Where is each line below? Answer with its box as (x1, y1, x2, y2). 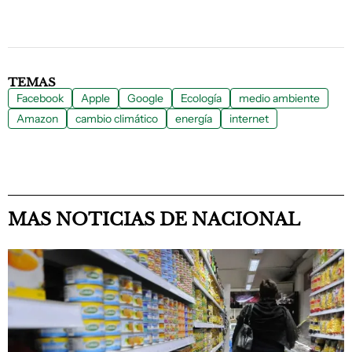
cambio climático (75, 112, 158, 126)
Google (127, 91, 163, 105)
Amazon (16, 112, 58, 126)
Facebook (16, 91, 64, 105)
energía (175, 112, 212, 126)
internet (229, 112, 269, 126)
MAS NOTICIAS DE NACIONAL (8, 209, 300, 230)
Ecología (181, 91, 222, 105)
